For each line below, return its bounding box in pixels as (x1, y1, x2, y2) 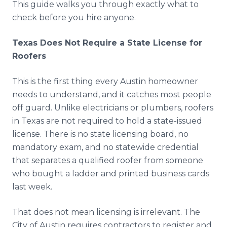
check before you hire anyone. (12, 13, 136, 22)
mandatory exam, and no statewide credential (12, 142, 199, 152)
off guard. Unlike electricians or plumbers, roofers (12, 103, 213, 112)
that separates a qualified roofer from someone (12, 156, 203, 165)
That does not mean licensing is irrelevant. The (12, 207, 200, 217)
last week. (12, 182, 52, 192)
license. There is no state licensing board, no (12, 129, 188, 139)
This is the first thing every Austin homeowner (12, 77, 198, 86)
